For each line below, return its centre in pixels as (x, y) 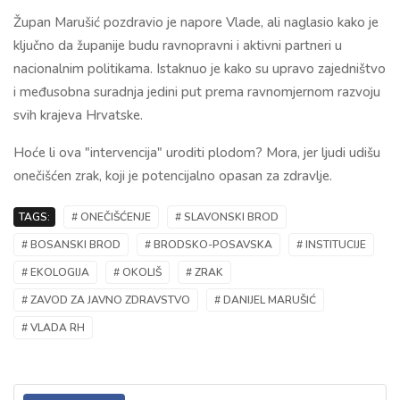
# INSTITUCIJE (331, 245)
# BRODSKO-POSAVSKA (208, 245)
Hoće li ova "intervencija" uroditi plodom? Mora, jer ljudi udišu (197, 153)
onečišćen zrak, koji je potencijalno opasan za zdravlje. (175, 176)
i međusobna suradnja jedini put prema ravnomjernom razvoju (197, 92)
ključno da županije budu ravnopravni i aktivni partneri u (178, 46)
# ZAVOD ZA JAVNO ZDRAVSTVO (106, 300)
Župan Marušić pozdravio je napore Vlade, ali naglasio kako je (196, 23)
